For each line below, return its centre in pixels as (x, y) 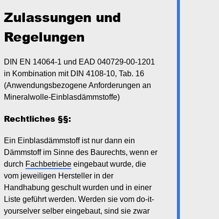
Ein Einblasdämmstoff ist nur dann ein (69, 141)
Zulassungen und (62, 17)
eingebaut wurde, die (109, 164)
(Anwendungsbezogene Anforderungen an (77, 85)
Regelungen (44, 37)
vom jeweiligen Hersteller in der (59, 176)
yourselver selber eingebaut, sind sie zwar (77, 211)
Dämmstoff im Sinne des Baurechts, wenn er (81, 152)
